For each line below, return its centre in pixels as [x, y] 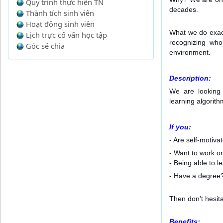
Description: [190, 78]
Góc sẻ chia [45, 46]
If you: [180, 127]
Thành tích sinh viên [60, 13]
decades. [184, 9]
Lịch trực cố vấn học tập [66, 35]
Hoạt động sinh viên [60, 24]
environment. [190, 52]
